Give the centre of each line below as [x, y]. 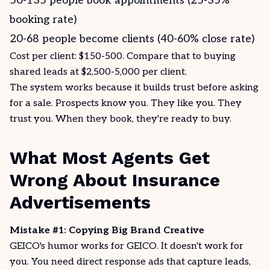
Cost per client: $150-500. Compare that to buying [123, 56]
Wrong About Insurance [115, 180]
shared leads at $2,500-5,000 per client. [98, 72]
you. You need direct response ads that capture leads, [130, 262]
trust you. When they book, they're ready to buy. [121, 119]
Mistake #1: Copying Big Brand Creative [107, 231]
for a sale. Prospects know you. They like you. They [126, 103]
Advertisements [80, 202]
